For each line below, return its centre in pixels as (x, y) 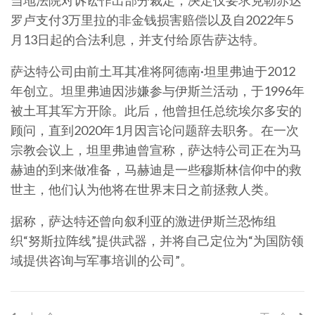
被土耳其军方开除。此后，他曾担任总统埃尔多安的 (156, 110)
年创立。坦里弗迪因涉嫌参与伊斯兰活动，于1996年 (157, 91)
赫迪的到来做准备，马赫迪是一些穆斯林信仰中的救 (156, 169)
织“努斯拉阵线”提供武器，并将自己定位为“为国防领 (157, 240)
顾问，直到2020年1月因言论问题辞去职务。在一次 (155, 130)
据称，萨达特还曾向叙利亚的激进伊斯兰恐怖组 (143, 221)
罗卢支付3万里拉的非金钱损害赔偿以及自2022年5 (152, 20)
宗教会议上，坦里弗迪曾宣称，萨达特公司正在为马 (156, 150)
